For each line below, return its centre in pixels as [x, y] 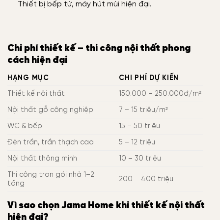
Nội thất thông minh [42, 158]
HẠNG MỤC [28, 78]
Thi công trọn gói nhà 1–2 [51, 175]
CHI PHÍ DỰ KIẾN [149, 78]
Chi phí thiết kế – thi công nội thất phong [99, 49]
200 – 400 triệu [146, 179]
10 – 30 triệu [140, 158]
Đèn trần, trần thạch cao [51, 142]
